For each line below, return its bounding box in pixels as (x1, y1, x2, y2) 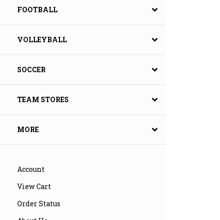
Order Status (17, 199, 60, 209)
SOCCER (17, 65, 46, 75)
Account (17, 165, 45, 174)
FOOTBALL (17, 5, 57, 15)
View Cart (17, 182, 51, 192)
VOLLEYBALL (17, 35, 67, 45)
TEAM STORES (17, 95, 69, 105)
